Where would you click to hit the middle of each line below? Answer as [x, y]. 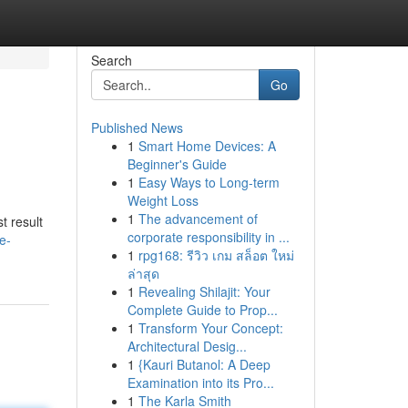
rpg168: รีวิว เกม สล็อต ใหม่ [216, 255]
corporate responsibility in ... [208, 237]
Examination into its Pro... [200, 382]
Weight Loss [163, 200]
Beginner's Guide [177, 164]
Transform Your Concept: [210, 328]
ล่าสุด [143, 273]
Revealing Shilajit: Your [204, 291]
